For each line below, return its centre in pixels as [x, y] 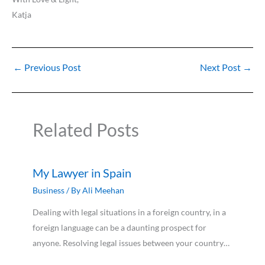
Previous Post [52, 67]
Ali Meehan [103, 190]
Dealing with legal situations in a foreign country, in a [129, 212]
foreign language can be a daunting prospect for [119, 228]
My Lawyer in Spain [82, 173]
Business [49, 190]
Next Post [221, 67]
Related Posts [86, 130]
